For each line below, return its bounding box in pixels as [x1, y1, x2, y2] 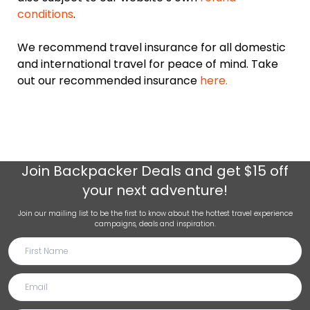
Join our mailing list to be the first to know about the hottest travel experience [17, 208, 293, 219]
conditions [17, 6, 73, 22]
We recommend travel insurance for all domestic [17, 39, 286, 55]
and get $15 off [181, 161, 289, 181]
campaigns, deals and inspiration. [94, 219, 216, 229]
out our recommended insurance [17, 73, 200, 89]
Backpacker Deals [53, 161, 181, 181]
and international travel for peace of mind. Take [17, 56, 278, 72]
